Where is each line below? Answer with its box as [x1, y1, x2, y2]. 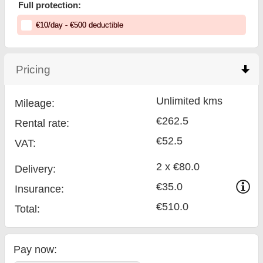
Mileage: [15, 97, 55, 110]
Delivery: [15, 163, 56, 176]
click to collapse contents [50, 62, 177, 76]
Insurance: [15, 183, 65, 195]
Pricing [16, 62, 51, 76]
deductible [86, 21, 123, 29]
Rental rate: [15, 117, 70, 130]
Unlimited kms [156, 95, 223, 107]
